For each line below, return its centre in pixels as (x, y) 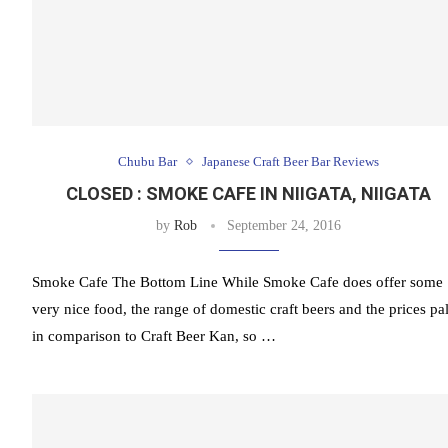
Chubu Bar (148, 162)
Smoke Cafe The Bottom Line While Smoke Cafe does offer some (237, 282)
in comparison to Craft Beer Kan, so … (154, 336)
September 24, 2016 (284, 226)
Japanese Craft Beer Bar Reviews (291, 162)
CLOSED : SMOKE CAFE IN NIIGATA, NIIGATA (249, 194)
